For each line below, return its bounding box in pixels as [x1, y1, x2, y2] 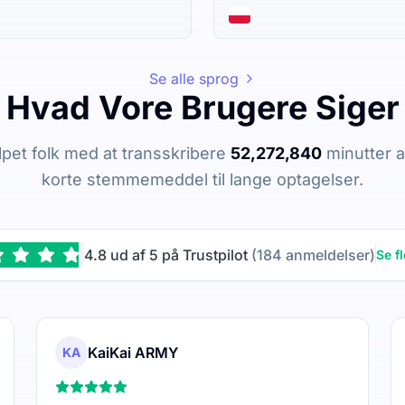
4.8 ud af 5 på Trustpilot [84, 245, 248, 264]
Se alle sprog [148, 69, 239, 88]
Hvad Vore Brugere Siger [5, 87, 400, 127]
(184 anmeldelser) [248, 245, 375, 264]
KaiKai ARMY [88, 343, 178, 362]
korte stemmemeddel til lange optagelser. [42, 169, 363, 189]
